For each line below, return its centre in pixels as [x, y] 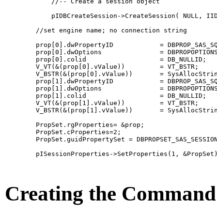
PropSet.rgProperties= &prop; [75, 124]
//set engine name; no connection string [96, 30]
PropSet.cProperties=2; [67, 132]
